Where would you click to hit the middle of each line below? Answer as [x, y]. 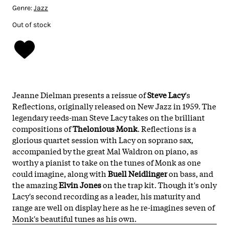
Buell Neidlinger [138, 173]
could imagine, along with [60, 173]
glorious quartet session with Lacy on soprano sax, [103, 139]
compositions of [42, 128]
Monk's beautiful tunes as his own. [74, 218]
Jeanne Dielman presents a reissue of [80, 94]
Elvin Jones [79, 184]
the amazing [35, 184]
